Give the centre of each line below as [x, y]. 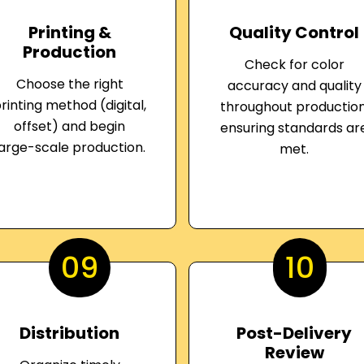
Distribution [70, 333]
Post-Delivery [295, 333]
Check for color [294, 65]
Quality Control [295, 32]
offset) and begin [70, 126]
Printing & [69, 32]
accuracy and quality [294, 86]
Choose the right [69, 84]
